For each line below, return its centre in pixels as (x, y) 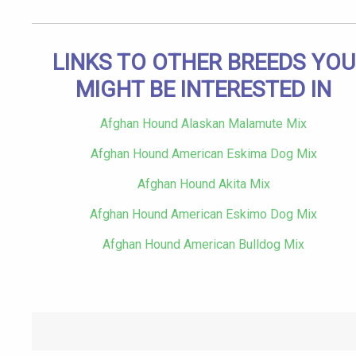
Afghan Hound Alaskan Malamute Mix (203, 124)
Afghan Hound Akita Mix (203, 184)
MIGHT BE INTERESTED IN (203, 90)
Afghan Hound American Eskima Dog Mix (203, 154)
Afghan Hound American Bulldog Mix (203, 245)
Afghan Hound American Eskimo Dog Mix (203, 215)
